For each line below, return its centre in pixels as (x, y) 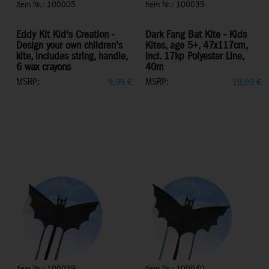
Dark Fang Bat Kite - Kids (196, 35)
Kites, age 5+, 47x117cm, (196, 46)
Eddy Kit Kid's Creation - (65, 35)
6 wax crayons (44, 68)
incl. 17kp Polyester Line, (195, 57)
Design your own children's (69, 46)
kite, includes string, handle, (72, 57)
